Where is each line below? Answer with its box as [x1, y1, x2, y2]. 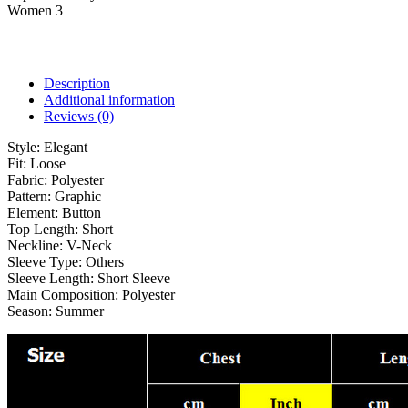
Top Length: [7, 220, 82, 237]
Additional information [44, 91, 175, 107]
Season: [7, 302, 56, 319]
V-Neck [66, 237, 112, 253]
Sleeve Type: [7, 253, 86, 270]
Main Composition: [7, 286, 122, 302]
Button [62, 204, 101, 220]
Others [86, 253, 124, 270]
